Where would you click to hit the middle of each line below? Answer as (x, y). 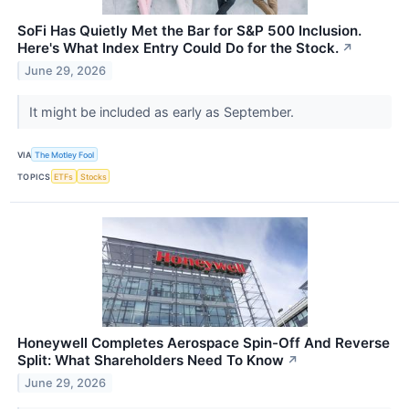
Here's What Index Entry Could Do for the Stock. (178, 48)
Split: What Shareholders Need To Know (151, 361)
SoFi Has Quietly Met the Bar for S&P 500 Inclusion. (189, 31)
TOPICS (34, 176)
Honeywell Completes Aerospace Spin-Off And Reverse (204, 343)
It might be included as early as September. (163, 112)
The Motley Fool (65, 154)
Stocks (93, 176)
